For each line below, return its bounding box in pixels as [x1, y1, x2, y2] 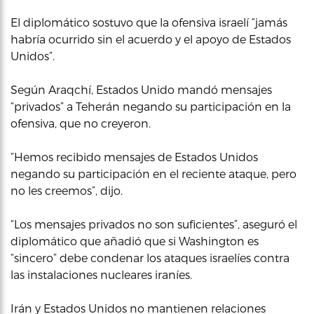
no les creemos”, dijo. [11, 184, 123, 197]
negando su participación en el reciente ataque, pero [11, 167, 296, 180]
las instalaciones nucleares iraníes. [11, 268, 192, 281]
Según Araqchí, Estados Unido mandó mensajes [11, 83, 272, 96]
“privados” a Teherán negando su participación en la [11, 100, 291, 113]
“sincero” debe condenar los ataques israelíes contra [11, 251, 289, 264]
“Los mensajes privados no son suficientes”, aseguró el [11, 217, 297, 231]
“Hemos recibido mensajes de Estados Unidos [11, 150, 258, 163]
